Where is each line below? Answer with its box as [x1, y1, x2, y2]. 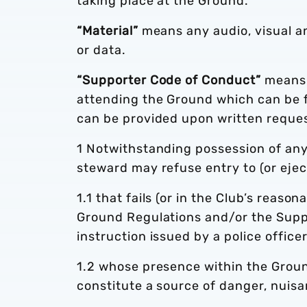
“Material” [77, 23, 138, 38]
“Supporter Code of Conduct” [77, 73, 261, 88]
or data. [77, 42, 126, 58]
